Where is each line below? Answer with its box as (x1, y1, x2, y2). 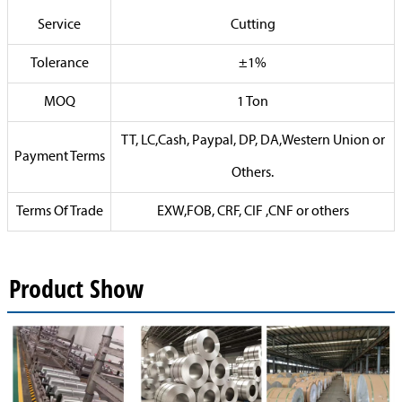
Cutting (230, 18, 275, 32)
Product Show (9, 271, 144, 305)
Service (38, 18, 81, 32)
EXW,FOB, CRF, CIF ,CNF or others (156, 205, 349, 219)
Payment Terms (13, 150, 105, 164)
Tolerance (30, 57, 89, 71)
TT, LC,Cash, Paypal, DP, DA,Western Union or (120, 134, 385, 148)
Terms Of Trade (15, 205, 103, 219)
